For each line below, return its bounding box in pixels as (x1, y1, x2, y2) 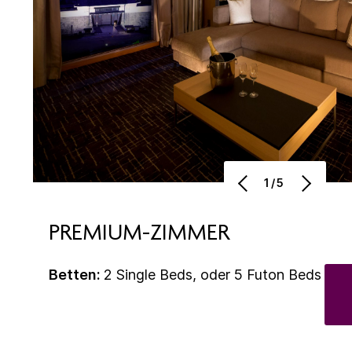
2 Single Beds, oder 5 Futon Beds (104, 266, 321, 283)
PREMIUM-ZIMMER (49, 222, 229, 247)
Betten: (49, 266, 104, 283)
